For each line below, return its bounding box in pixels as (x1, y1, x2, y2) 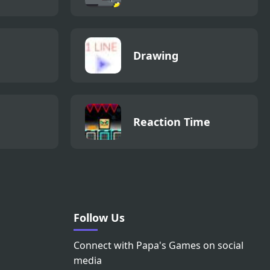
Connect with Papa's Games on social (74, 238, 243, 252)
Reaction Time (133, 114, 210, 129)
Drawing (133, 48, 178, 63)
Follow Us (74, 210, 125, 225)
